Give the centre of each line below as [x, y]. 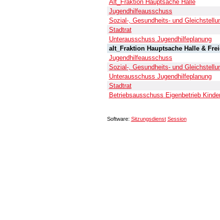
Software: [119, 119]
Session [177, 119]
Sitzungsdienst [148, 119]
